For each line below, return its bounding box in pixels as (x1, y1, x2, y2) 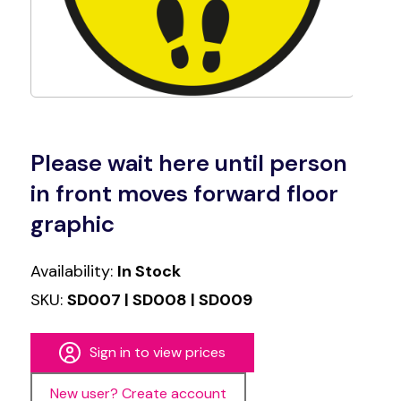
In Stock (116, 260, 181, 282)
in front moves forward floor (30, 178, 338, 209)
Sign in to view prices (89, 343, 226, 362)
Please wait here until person (30, 148, 347, 178)
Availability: (30, 260, 117, 282)
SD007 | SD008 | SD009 (66, 289, 252, 311)
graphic (30, 209, 115, 239)
